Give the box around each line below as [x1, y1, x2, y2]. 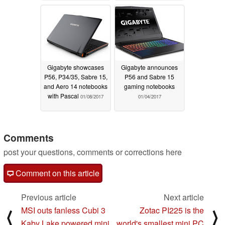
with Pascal [48, 91, 80, 100]
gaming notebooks [124, 81, 175, 90]
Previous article [21, 191, 76, 203]
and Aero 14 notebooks [44, 81, 107, 90]
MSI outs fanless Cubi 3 [21, 204, 105, 216]
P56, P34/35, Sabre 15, [44, 72, 107, 81]
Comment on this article [14, 167, 99, 179]
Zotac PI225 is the [140, 204, 204, 216]
